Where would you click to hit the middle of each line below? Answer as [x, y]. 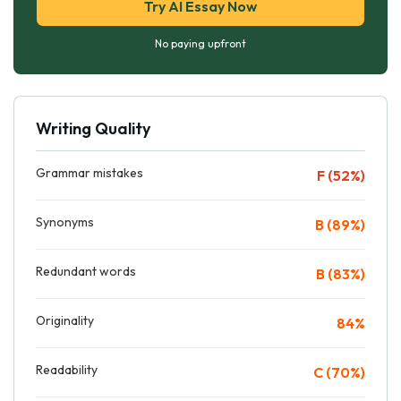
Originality [65, 320]
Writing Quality [93, 128]
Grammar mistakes [90, 172]
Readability [67, 369]
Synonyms [65, 222]
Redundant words [86, 271]
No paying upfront [200, 43]
